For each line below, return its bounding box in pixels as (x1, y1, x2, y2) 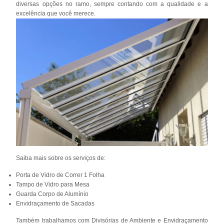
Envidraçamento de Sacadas (16, 200, 95, 207)
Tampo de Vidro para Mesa (16, 181, 90, 188)
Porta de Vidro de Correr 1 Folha (16, 171, 105, 179)
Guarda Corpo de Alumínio (16, 190, 89, 198)
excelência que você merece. (16, 9, 96, 17)
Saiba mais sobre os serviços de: (16, 154, 106, 162)
